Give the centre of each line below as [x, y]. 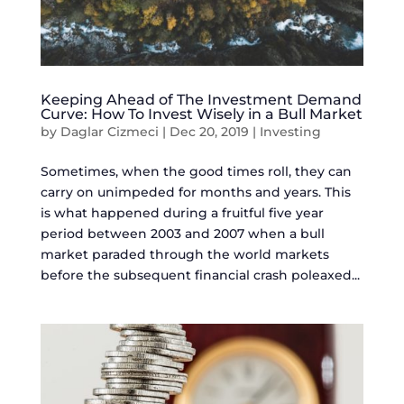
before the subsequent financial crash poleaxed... [200, 275]
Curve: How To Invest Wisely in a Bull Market [201, 115]
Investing [290, 132]
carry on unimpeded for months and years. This [195, 193]
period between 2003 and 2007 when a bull [182, 234]
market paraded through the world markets [184, 255]
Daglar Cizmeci [109, 132]
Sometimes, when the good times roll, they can [196, 172]
